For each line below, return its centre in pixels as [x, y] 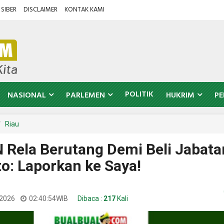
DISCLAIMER [40, 10]
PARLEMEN [85, 95]
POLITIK [139, 94]
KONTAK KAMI [84, 10]
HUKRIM [180, 95]
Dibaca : [90, 198]
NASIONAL [27, 95]
